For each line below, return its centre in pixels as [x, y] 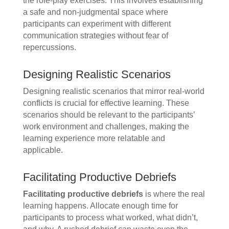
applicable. [43, 150]
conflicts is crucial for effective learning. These [106, 103]
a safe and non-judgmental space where [95, 12]
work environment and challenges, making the [106, 127]
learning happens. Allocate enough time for [100, 206]
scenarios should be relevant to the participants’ [109, 115]
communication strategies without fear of [95, 36]
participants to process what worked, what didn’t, [110, 218]
